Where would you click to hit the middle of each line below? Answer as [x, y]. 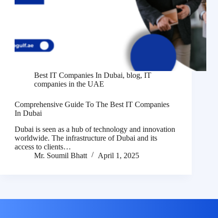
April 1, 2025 [118, 156]
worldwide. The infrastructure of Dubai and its [86, 138]
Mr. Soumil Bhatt [61, 156]
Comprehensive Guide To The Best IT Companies [92, 105]
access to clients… [43, 147]
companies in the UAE [69, 84]
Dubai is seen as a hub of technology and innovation [95, 129]
